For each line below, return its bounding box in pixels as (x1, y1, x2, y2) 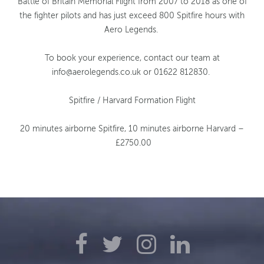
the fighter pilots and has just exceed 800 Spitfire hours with (19, 11, 245, 21)
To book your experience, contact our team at (44, 53, 220, 64)
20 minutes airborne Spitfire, (20, 124, 128, 134)
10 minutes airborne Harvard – (128, 124, 244, 134)
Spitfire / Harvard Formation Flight (68, 95, 196, 106)
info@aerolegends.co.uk (52, 67, 143, 78)
